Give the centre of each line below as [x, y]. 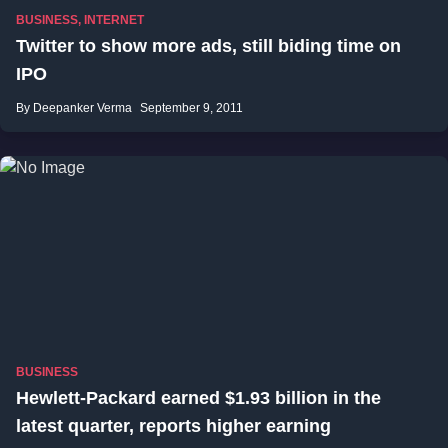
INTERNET [114, 20]
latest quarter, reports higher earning [173, 426]
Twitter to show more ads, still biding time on [208, 46]
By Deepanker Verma [74, 108]
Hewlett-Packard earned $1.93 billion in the [198, 398]
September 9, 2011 [191, 108]
